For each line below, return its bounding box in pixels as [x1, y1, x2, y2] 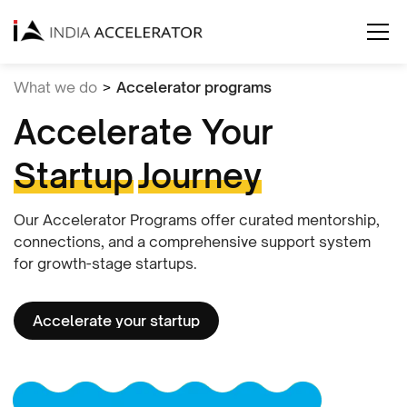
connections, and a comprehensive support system [14, 233, 371, 251]
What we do [14, 78, 97, 96]
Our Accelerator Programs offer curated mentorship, [14, 211, 380, 229]
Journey [138, 155, 262, 196]
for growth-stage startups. [14, 254, 197, 273]
